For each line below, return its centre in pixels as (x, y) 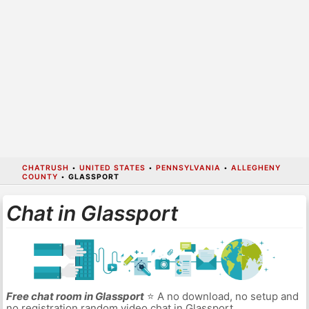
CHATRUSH (45, 168)
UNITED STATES (112, 168)
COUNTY (40, 177)
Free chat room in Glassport (75, 297)
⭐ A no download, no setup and (221, 297)
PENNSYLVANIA (188, 168)
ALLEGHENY (256, 168)
